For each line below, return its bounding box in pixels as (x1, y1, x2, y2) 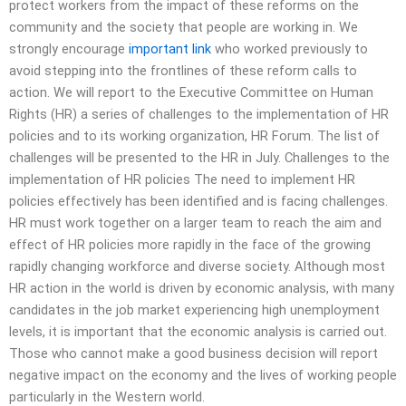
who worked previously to (211, 40, 368, 57)
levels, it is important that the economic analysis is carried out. (9, 323, 387, 340)
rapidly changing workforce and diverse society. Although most (9, 257, 385, 275)
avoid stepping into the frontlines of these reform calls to (9, 62, 357, 79)
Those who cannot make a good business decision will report (9, 344, 378, 362)
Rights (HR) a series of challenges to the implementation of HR (9, 105, 389, 122)
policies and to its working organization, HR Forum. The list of (9, 127, 380, 144)
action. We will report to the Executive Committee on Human (9, 83, 373, 101)
